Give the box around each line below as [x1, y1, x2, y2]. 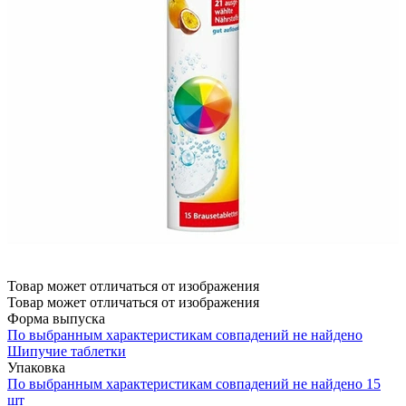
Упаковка [7, 359, 65, 375]
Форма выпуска [7, 310, 105, 326]
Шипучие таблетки [7, 343, 126, 359]
